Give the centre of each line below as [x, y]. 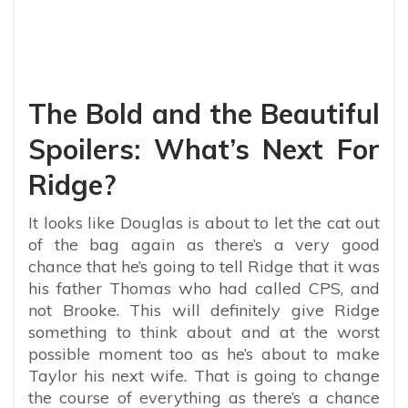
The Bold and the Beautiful [204, 113]
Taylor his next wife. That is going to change [204, 375]
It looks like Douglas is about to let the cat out [204, 222]
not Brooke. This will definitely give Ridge [204, 310]
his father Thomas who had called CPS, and [204, 288]
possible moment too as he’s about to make [204, 353]
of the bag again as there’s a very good [204, 244]
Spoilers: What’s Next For [204, 149]
